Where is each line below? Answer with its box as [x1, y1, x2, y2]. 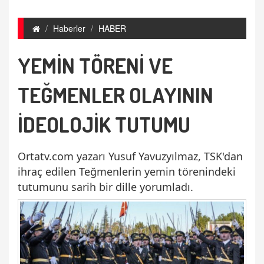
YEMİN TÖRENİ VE [18, 52, 173, 79]
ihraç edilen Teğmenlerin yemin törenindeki [18, 164, 236, 179]
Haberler [53, 22, 85, 34]
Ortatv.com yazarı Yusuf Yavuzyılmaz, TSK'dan [18, 149, 243, 163]
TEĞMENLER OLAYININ [18, 81, 213, 108]
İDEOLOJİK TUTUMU [18, 111, 190, 138]
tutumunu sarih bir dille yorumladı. [18, 180, 196, 194]
